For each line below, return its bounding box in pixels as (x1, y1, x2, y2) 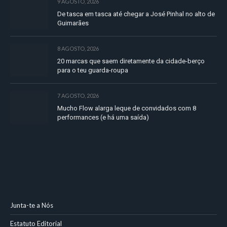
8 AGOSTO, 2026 (57, 45, 99, 52)
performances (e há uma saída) (57, 113, 149, 122)
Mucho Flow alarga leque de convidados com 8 (57, 104, 196, 112)
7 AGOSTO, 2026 (57, 92, 99, 99)
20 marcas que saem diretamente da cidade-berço (57, 57, 205, 65)
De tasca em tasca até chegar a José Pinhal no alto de (57, 10, 215, 18)
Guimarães (57, 19, 89, 27)
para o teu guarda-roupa (57, 66, 128, 74)
